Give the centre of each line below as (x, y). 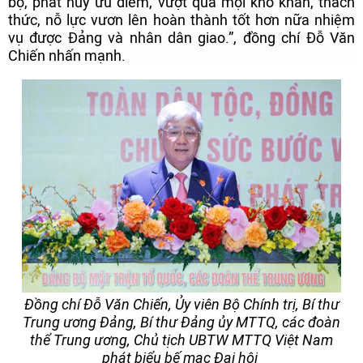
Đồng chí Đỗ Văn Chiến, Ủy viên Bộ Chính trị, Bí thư (181, 304)
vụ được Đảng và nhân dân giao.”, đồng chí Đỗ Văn (181, 38)
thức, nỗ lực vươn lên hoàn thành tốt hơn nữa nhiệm (181, 20)
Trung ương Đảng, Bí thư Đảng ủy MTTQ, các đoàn (181, 322)
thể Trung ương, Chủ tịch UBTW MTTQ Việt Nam (181, 340)
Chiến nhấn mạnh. (67, 56)
